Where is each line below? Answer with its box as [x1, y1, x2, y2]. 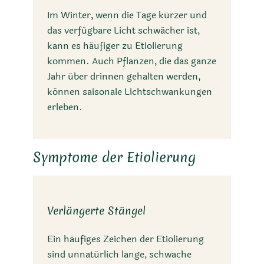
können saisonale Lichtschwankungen [47, 84, 212, 100]
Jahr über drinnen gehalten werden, [47, 69, 200, 84]
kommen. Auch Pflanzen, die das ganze [47, 54, 216, 69]
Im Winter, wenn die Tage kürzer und [47, 8, 207, 23]
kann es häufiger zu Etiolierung [47, 38, 183, 54]
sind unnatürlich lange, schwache [47, 246, 192, 262]
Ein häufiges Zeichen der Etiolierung [47, 231, 204, 246]
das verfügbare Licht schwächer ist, [47, 23, 200, 38]
